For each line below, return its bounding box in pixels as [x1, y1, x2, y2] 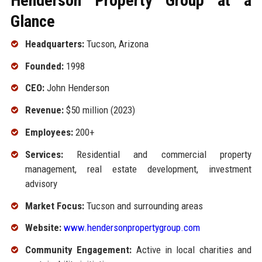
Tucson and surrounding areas [84, 199, 203, 212]
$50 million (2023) [63, 104, 135, 116]
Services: [25, 148, 63, 160]
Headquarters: [25, 37, 84, 50]
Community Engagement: [25, 244, 132, 256]
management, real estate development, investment [25, 163, 252, 175]
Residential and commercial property [63, 148, 252, 160]
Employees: [25, 126, 73, 138]
